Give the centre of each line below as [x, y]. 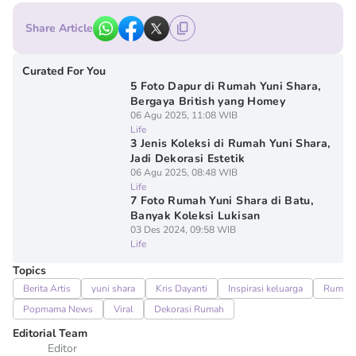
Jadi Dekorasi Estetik [188, 159]
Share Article [59, 28]
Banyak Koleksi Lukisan [195, 216]
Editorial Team [50, 333]
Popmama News [58, 309]
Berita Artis [47, 288]
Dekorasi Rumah [189, 309]
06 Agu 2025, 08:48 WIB [184, 172]
